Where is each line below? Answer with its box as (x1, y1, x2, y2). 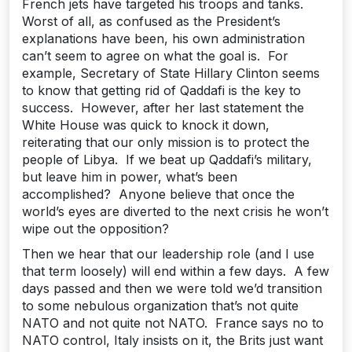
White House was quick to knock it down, (22, 117, 269, 133)
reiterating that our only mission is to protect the (22, 134, 310, 150)
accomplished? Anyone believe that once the (22, 186, 295, 202)
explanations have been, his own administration (22, 31, 305, 46)
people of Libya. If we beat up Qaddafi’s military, (22, 152, 312, 167)
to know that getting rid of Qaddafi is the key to (22, 82, 301, 98)
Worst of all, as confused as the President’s (22, 13, 280, 29)
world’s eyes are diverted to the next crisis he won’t (22, 203, 328, 219)
